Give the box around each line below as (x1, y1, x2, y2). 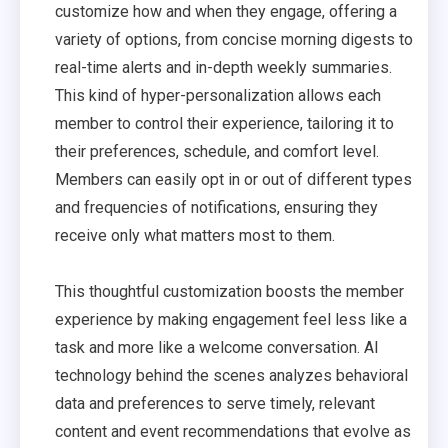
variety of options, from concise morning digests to (55, 30, 413, 49)
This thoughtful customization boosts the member (55, 282, 404, 301)
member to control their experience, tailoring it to (55, 114, 394, 133)
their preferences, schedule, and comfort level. (55, 142, 379, 161)
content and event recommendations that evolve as (55, 422, 411, 441)
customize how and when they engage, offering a (55, 2, 397, 21)
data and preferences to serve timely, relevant (55, 394, 375, 413)
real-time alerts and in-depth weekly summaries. (55, 58, 392, 77)
